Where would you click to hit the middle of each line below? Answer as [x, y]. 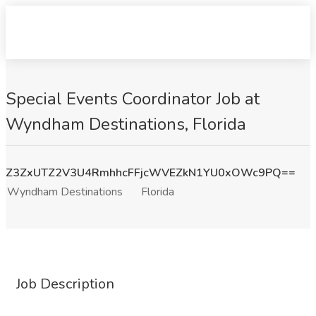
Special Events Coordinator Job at [133, 99]
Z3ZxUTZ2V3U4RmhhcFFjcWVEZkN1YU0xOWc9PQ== [151, 173]
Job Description [65, 284]
